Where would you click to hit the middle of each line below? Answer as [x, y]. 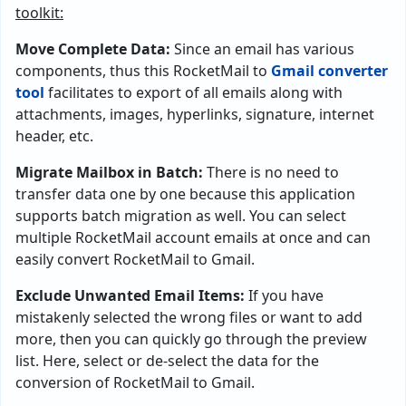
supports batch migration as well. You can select [181, 215]
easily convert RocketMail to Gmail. [135, 259]
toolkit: [39, 12]
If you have [284, 295]
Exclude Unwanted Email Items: [130, 295]
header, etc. [54, 135]
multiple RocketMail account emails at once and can [193, 237]
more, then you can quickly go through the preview [191, 338]
